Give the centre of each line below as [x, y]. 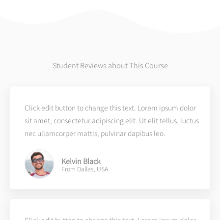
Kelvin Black [81, 161]
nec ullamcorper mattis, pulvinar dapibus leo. [95, 133]
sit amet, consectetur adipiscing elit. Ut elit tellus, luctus [112, 120]
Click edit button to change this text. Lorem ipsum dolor [110, 108]
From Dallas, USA [85, 169]
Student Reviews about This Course [110, 65]
